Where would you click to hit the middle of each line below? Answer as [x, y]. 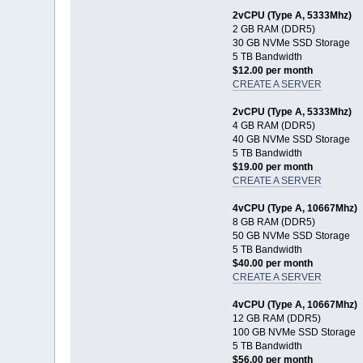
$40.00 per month [272, 264]
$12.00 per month [272, 71]
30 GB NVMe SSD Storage [291, 43]
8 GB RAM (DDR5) [273, 222]
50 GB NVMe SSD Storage [291, 236]
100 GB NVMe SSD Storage [294, 333]
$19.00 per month [272, 167]
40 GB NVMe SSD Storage [291, 140]
